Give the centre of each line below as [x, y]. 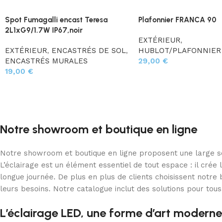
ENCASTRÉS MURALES [46, 61]
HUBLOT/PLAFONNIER [179, 51]
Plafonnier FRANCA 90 [177, 20]
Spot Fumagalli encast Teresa [56, 20]
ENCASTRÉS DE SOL [89, 51]
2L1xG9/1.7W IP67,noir [44, 30]
